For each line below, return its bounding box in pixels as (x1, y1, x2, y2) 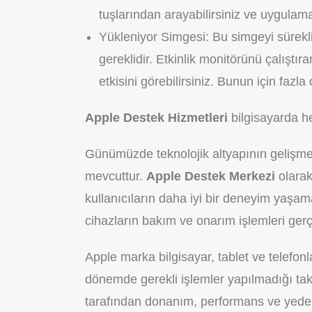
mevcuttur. (85, 169, 146, 183)
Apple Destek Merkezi (146, 169, 275, 183)
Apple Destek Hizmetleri (85, 111, 231, 125)
